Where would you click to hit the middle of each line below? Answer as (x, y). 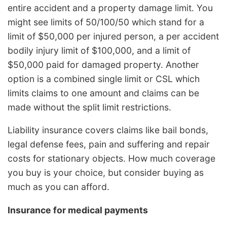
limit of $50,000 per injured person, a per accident (113, 36)
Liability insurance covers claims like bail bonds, (108, 130)
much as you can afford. (59, 187)
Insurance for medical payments (78, 210)
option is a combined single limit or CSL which (104, 79)
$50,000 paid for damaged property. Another (103, 64)
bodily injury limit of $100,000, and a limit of (99, 50)
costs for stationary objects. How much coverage (111, 159)
